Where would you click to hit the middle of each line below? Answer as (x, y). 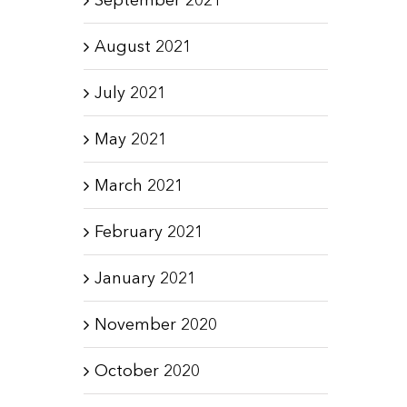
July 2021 (130, 92)
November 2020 (155, 324)
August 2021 (143, 46)
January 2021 (145, 278)
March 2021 (139, 185)
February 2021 (149, 231)
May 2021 (130, 139)
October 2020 (147, 370)
